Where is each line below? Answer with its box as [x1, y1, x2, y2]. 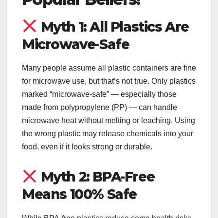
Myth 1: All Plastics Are [37, 18, 189, 35]
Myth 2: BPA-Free [37, 168, 155, 185]
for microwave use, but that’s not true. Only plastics [22, 77, 196, 86]
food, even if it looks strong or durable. [22, 143, 152, 151]
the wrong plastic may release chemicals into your [22, 129, 193, 138]
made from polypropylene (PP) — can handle [22, 103, 177, 112]
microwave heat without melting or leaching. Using [22, 116, 195, 125]
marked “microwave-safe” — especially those [22, 90, 177, 99]
